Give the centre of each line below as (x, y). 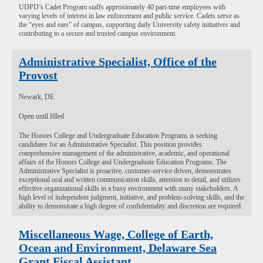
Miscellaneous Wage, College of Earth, (116, 234)
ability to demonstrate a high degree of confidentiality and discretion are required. (131, 206)
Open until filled (41, 116)
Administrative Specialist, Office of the (118, 62)
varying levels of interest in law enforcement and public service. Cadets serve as (129, 16)
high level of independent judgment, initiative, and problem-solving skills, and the (131, 197)
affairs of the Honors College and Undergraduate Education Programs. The (123, 162)
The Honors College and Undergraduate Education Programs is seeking (118, 136)
